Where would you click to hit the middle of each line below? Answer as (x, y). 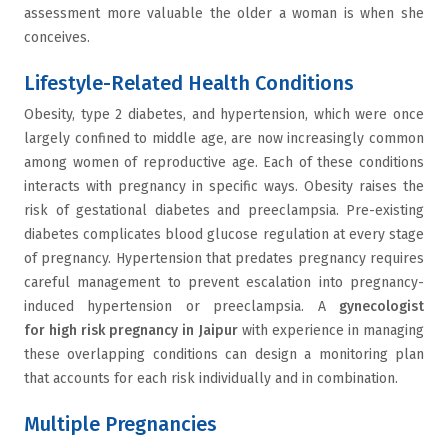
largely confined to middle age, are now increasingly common (224, 138)
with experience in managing (331, 330)
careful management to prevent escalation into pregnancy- (224, 282)
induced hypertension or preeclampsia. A (181, 306)
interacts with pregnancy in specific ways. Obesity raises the (224, 186)
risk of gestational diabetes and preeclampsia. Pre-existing (224, 210)
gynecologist (381, 306)
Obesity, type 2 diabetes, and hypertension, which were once (224, 114)
